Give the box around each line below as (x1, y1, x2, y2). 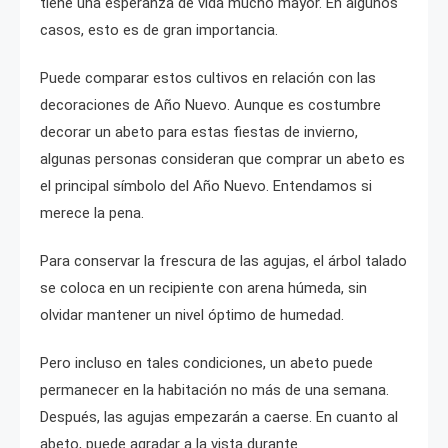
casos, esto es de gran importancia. (40, 21, 278, 40)
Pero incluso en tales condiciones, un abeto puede (40, 354, 373, 373)
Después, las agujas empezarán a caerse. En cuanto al (40, 408, 398, 427)
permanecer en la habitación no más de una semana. (40, 381, 389, 400)
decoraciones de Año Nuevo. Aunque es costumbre (40, 96, 381, 115)
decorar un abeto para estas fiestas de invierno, (40, 123, 358, 142)
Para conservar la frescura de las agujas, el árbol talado (40, 252, 407, 271)
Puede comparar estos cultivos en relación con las (40, 69, 376, 88)
